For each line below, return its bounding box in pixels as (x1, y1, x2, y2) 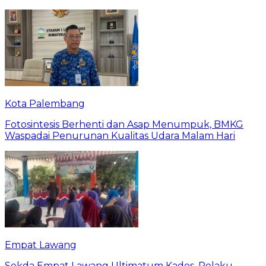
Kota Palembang (5, 97, 85, 109)
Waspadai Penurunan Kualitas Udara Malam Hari (5, 129, 235, 141)
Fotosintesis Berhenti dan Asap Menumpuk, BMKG (5, 118, 243, 130)
